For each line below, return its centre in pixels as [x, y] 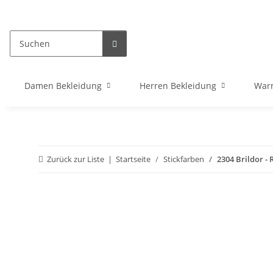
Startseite [133, 159]
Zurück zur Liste [76, 159]
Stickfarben [184, 159]
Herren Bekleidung [178, 86]
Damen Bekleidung [63, 86]
